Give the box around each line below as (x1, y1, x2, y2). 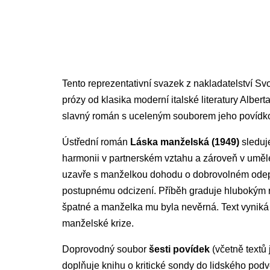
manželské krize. (62, 218, 134, 228)
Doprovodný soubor (62, 243, 149, 254)
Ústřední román (62, 136, 130, 147)
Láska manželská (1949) (130, 136, 239, 147)
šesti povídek (149, 243, 210, 254)
